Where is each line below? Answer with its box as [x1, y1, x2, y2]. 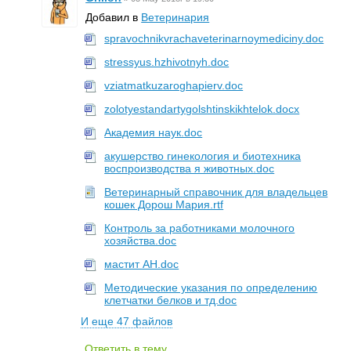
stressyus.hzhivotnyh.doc [104, 56, 230, 68]
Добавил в [85, 11, 142, 24]
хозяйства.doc [104, 234, 177, 247]
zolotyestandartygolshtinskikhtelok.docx [104, 103, 300, 115]
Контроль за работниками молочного [104, 222, 295, 234]
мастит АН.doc [104, 258, 179, 270]
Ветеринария [141, 11, 210, 24]
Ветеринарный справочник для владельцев [104, 186, 328, 198]
